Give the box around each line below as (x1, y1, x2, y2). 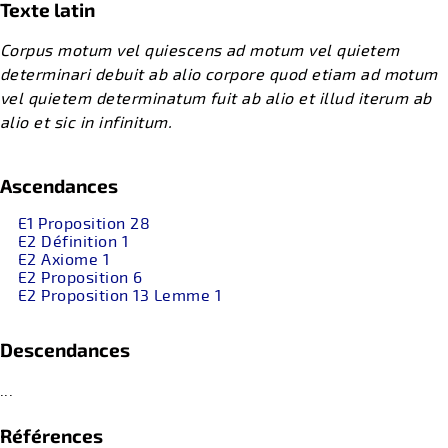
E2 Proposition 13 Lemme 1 (18, 287, 221, 304)
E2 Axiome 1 (18, 251, 110, 268)
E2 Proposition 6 (18, 269, 143, 286)
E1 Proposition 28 (18, 215, 151, 232)
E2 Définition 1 (18, 233, 129, 250)
